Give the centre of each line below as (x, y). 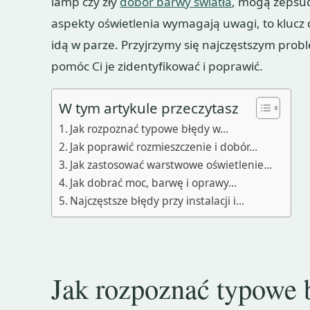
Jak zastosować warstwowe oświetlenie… (171, 164)
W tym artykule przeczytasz (149, 108)
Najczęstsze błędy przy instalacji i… (157, 200)
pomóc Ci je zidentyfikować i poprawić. (157, 66)
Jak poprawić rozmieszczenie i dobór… (164, 146)
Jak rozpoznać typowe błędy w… (149, 128)
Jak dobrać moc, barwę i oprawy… (154, 182)
